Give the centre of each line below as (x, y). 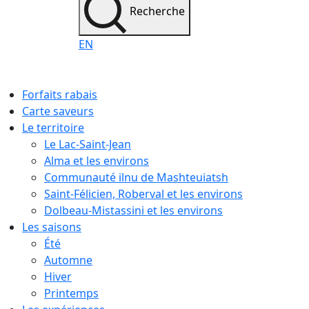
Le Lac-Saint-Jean (88, 144)
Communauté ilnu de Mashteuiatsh (136, 177)
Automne (68, 260)
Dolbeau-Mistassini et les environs (133, 210)
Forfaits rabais (60, 94)
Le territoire (53, 128)
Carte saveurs (58, 111)
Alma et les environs (97, 161)
